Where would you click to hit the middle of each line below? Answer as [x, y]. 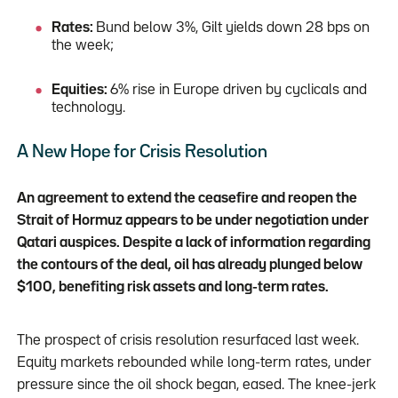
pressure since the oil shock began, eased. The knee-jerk [196, 385]
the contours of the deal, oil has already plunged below [189, 265]
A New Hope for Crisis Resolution [147, 151]
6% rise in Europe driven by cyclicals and [239, 90]
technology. [89, 107]
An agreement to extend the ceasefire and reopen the [187, 198]
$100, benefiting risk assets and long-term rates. [172, 287]
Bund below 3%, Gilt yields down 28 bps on [233, 28]
